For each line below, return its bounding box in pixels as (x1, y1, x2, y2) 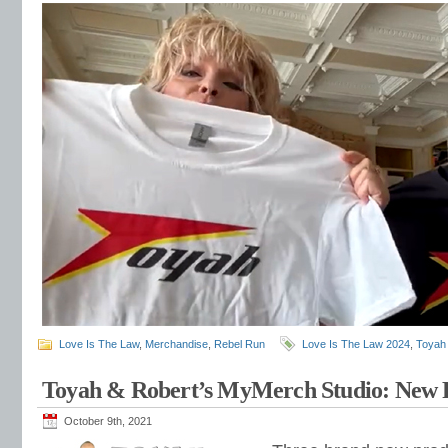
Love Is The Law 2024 (302, 338, 410, 350)
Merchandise (145, 338, 208, 350)
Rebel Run (214, 338, 265, 350)
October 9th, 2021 (64, 415, 152, 427)
